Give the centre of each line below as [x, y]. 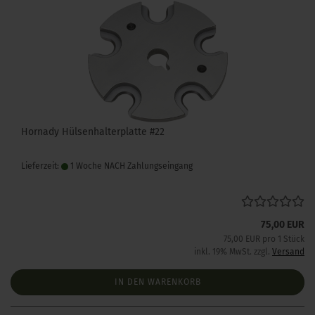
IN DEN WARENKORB [157, 282]
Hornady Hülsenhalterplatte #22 [93, 132]
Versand [288, 252]
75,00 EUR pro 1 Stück [264, 239]
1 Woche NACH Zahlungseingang [130, 166]
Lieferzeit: [41, 166]
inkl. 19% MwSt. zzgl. [233, 252]
